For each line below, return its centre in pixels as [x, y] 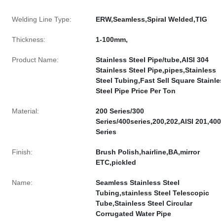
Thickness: [29, 39]
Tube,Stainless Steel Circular [144, 203]
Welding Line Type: [42, 19]
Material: [25, 111]
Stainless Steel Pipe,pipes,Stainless [156, 70]
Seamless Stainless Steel [138, 183]
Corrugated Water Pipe [133, 214]
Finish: [22, 152]
